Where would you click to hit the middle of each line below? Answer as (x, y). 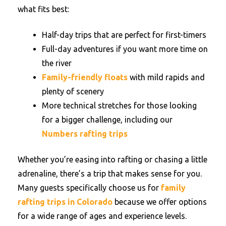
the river (57, 63)
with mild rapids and (166, 77)
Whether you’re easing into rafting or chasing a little (112, 159)
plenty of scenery (73, 91)
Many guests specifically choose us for (89, 187)
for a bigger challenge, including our (107, 119)
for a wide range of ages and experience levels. (102, 216)
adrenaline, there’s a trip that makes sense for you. (110, 173)
